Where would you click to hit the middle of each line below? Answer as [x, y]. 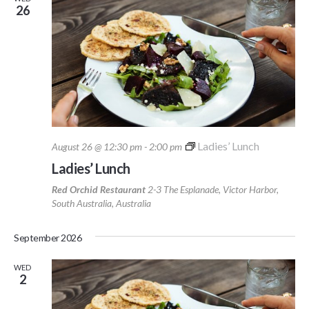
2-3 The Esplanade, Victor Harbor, [213, 190]
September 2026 [48, 238]
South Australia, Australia [101, 203]
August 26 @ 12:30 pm [97, 147]
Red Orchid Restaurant [100, 190]
